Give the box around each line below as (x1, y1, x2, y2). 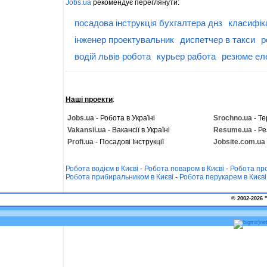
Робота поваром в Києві (144, 164, 224, 173)
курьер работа (157, 51, 216, 61)
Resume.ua (213, 126, 252, 134)
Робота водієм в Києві (66, 164, 138, 173)
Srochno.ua (213, 114, 252, 122)
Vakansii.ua (67, 126, 106, 134)
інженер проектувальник (74, 35, 174, 45)
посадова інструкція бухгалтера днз (74, 18, 222, 28)
